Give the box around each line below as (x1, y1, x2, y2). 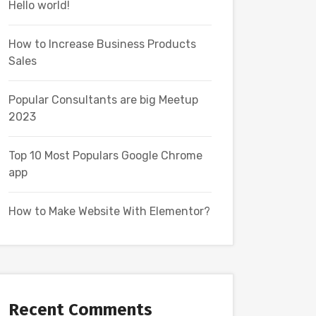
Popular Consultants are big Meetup (8, 93, 198, 107)
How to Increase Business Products (8, 37, 196, 51)
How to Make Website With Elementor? (8, 205, 210, 218)
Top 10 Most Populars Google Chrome (8, 149, 202, 162)
